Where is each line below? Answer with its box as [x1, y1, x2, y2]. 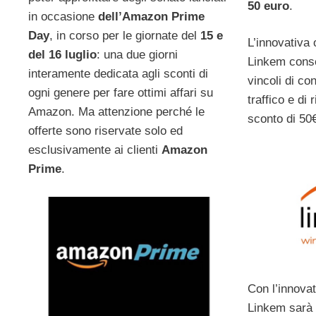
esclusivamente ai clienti [28, 143, 162, 157]
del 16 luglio [28, 48, 97, 62]
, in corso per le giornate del [49, 29, 200, 43]
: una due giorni [97, 48, 178, 62]
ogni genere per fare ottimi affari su [28, 86, 213, 100]
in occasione [28, 10, 98, 24]
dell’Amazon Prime [98, 10, 205, 24]
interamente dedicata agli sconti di [28, 67, 208, 81]
